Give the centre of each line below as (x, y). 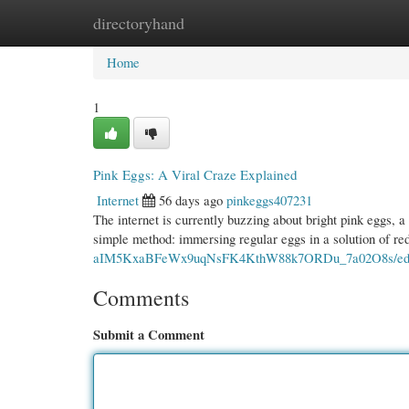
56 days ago (191, 200)
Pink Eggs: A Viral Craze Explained (195, 174)
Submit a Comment (149, 335)
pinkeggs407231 (269, 200)
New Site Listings (230, 23)
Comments (141, 298)
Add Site (330, 23)
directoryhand (139, 23)
